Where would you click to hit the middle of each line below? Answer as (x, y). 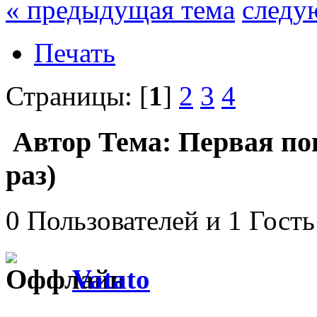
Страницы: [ (77, 96)
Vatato (111, 279)
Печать (75, 52)
